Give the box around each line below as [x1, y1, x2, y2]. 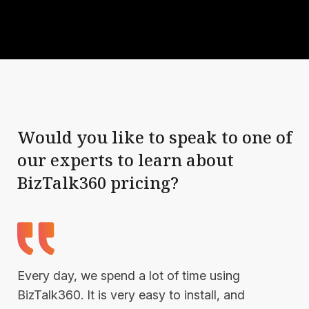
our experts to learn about [17, 148, 234, 172]
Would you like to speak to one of [17, 126, 292, 149]
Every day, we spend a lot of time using [17, 268, 240, 283]
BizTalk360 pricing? [17, 171, 179, 195]
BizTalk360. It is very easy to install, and [17, 288, 245, 303]
